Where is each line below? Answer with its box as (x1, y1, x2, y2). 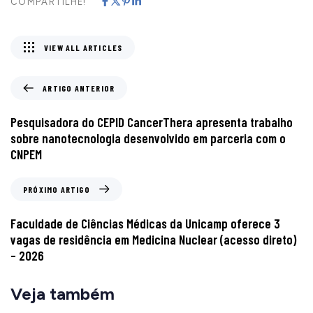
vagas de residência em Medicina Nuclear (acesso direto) (10, 231, 296, 247)
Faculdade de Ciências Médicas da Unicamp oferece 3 (10, 214, 280, 231)
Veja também (10, 283, 115, 304)
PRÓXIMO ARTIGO (23, 184, 90, 194)
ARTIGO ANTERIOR (43, 82, 115, 93)
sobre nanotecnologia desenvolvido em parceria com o (10, 129, 286, 146)
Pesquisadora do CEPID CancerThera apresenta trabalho (10, 113, 293, 130)
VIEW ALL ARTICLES (44, 42, 123, 52)
